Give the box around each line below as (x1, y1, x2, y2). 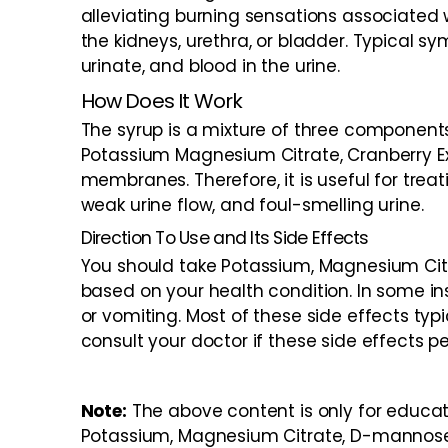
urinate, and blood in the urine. (80, 53, 340, 78)
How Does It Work (80, 86, 243, 115)
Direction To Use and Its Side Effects (80, 225, 369, 250)
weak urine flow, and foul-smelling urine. (80, 192, 424, 217)
